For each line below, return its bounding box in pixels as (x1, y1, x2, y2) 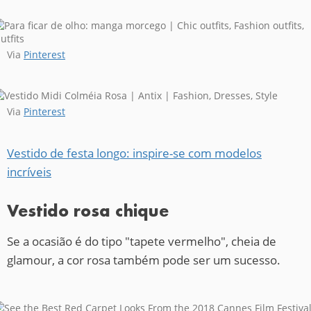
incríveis (7, 164, 51, 180)
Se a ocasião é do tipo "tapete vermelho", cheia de (7, 233, 276, 250)
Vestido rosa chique (7, 201, 169, 221)
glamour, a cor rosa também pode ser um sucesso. (7, 252, 280, 269)
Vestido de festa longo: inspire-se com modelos (7, 145, 262, 162)
